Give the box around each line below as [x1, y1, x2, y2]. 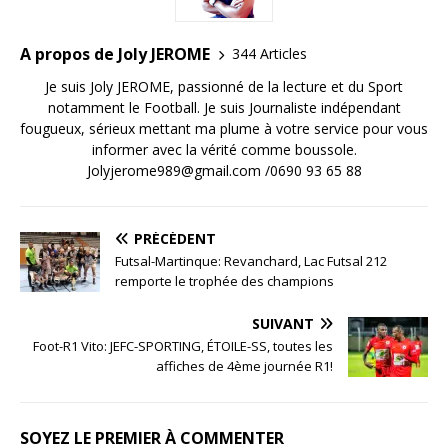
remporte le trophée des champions [115, 271, 334, 290]
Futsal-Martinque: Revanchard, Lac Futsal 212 [115, 251, 387, 270]
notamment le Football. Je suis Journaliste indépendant [47, 97, 401, 117]
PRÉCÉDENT [134, 228, 216, 248]
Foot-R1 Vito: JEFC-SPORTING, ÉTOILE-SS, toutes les [33, 336, 333, 355]
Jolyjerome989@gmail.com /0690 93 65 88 [86, 160, 362, 180]
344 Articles [232, 44, 307, 64]
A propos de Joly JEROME [20, 42, 210, 65]
